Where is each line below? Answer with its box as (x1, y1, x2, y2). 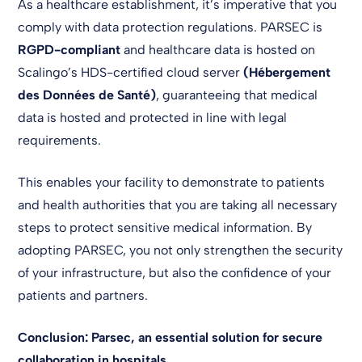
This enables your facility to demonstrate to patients (18, 175, 326, 190)
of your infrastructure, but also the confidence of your (18, 265, 332, 280)
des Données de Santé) (18, 87, 157, 103)
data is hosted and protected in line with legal (18, 110, 288, 125)
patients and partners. (18, 288, 149, 303)
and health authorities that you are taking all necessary (18, 197, 338, 213)
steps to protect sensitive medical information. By (18, 220, 313, 235)
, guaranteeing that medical (156, 87, 318, 103)
